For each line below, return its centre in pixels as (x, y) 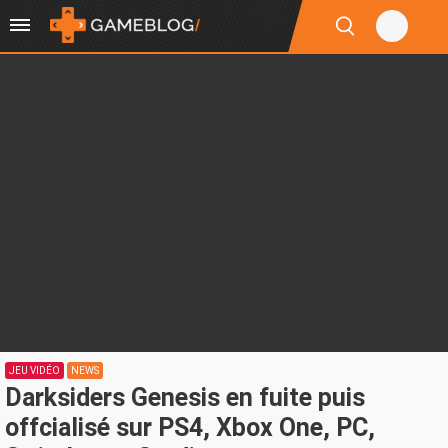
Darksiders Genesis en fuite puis (185, 397)
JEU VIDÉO (34, 370)
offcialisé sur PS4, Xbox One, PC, (190, 427)
